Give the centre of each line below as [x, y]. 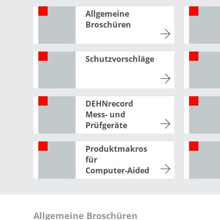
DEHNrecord [109, 104]
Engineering [109, 181]
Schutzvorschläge [120, 59]
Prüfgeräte [106, 125]
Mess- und [105, 115]
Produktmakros [116, 149]
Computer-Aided [117, 170]
